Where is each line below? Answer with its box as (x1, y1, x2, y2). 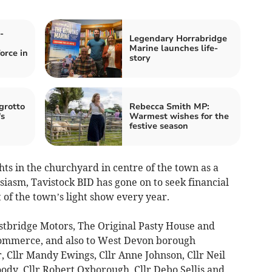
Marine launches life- (129, 42, 218, 54)
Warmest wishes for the (129, 110, 229, 122)
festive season (129, 120, 188, 132)
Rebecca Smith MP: (129, 100, 209, 112)
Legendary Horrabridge (129, 32, 227, 44)
